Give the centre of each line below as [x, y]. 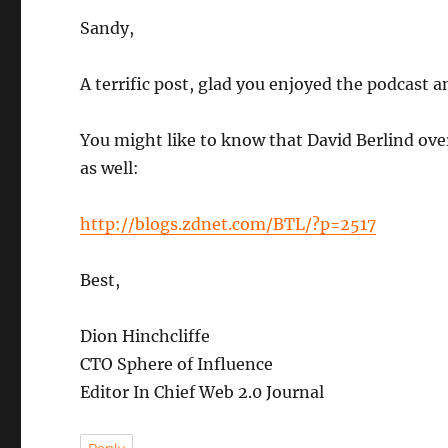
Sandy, [107, 28]
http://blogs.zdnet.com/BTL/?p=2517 [228, 224]
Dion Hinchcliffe [145, 336]
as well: [110, 168]
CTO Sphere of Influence [177, 364]
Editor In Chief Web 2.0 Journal [202, 392]
